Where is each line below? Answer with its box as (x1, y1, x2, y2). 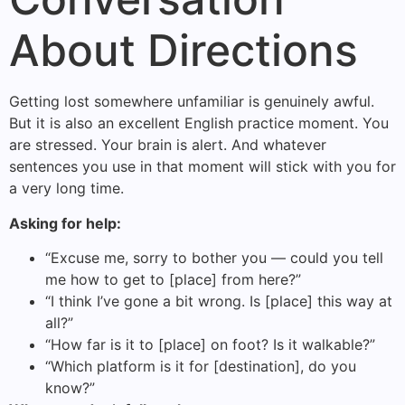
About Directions (9, 24, 358, 78)
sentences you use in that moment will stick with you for (9, 157, 396, 176)
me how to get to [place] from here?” (45, 269, 301, 288)
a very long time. (9, 179, 124, 198)
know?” (45, 378, 95, 397)
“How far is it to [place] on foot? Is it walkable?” (45, 334, 375, 353)
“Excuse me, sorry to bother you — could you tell (45, 248, 383, 267)
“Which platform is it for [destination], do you (45, 356, 356, 375)
